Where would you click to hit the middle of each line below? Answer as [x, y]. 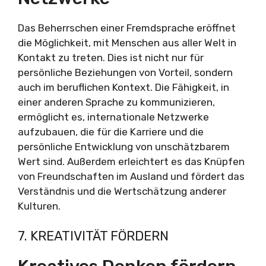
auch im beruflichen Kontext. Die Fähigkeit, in [123, 87]
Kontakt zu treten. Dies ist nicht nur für [111, 57]
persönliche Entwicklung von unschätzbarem [124, 146]
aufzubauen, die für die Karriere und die [111, 132]
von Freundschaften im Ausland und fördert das [131, 176]
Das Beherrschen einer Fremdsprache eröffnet [127, 28]
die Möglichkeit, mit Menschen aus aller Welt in [127, 42]
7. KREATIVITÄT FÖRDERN [93, 236]
